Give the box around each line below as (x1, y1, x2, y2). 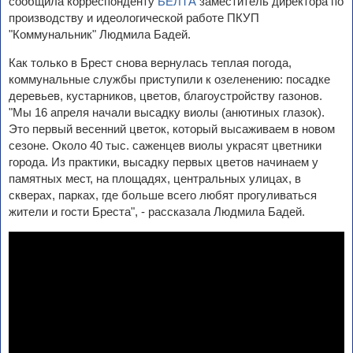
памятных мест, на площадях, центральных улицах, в (9, 172, 301, 185)
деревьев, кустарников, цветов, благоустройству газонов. (9, 89, 322, 102)
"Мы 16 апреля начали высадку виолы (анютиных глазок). (9, 106, 325, 119)
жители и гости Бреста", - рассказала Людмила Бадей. (9, 205, 305, 218)
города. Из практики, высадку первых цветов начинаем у (9, 155, 318, 169)
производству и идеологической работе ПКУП (9, 11, 259, 24)
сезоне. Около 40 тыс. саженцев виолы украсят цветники (9, 139, 321, 152)
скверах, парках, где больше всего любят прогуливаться (9, 188, 317, 202)
